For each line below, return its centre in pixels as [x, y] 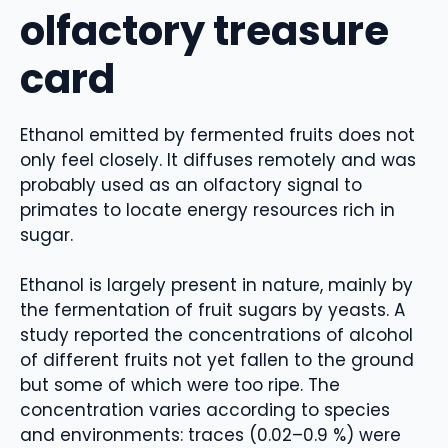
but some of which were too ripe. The [180, 385]
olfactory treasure [204, 30]
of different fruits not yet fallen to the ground [217, 360]
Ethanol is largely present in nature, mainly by [216, 285]
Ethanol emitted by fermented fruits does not [217, 134]
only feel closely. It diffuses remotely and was [218, 159]
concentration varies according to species [205, 410]
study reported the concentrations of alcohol [216, 335]
